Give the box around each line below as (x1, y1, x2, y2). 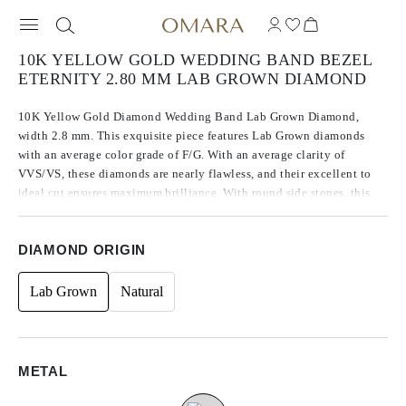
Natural (121, 284, 163, 299)
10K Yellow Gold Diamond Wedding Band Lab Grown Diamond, (18, 110, 360, 123)
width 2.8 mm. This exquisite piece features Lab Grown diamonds (18, 129, 365, 142)
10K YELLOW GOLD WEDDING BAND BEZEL (18, 51, 372, 69)
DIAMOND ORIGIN (18, 242, 147, 257)
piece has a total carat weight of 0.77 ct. (18, 205, 230, 218)
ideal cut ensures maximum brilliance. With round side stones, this (18, 186, 371, 199)
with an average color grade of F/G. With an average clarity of (18, 148, 345, 161)
